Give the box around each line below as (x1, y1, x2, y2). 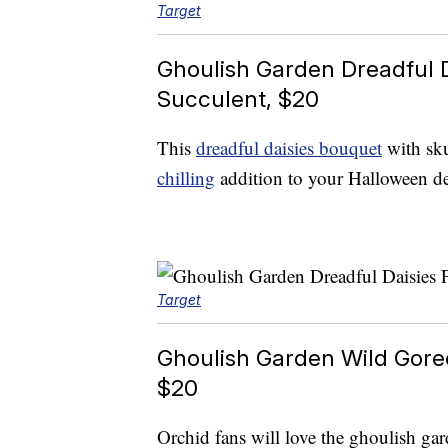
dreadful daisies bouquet (196, 135, 382, 161)
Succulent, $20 (157, 85, 319, 113)
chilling (157, 165, 215, 191)
